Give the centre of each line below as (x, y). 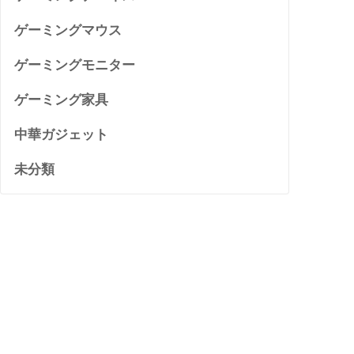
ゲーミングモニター (75, 65)
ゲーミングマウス (68, 30)
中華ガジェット (62, 134)
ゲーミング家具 (62, 100)
